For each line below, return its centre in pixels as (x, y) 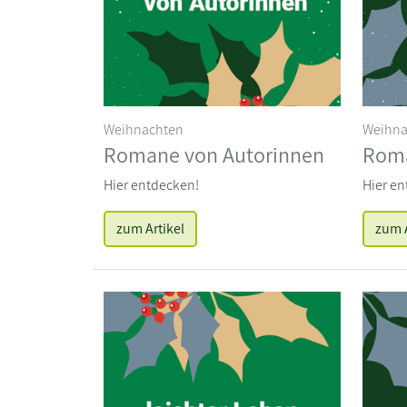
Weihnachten (144, 129)
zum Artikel (150, 228)
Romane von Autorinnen (214, 154)
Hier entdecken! (151, 184)
